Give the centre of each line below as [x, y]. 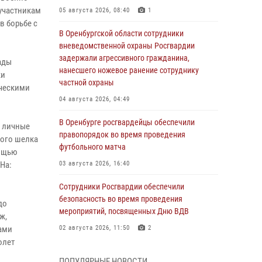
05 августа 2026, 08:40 [94, 10]
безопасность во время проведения [121, 199]
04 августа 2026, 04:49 [94, 99]
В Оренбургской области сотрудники [121, 33]
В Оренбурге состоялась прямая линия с [128, 251]
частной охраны [87, 82]
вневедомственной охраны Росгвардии [127, 46]
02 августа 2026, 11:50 [94, 228]
